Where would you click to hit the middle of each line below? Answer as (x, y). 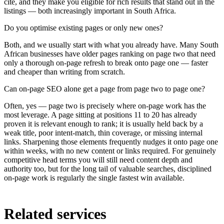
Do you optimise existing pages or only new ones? (83, 27)
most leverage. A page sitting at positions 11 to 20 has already (100, 114)
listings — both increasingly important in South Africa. (90, 10)
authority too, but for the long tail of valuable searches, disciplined (108, 168)
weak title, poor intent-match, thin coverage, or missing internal (103, 132)
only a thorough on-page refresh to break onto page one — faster (106, 62)
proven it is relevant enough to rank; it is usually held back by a (103, 123)
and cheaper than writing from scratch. (64, 71)
